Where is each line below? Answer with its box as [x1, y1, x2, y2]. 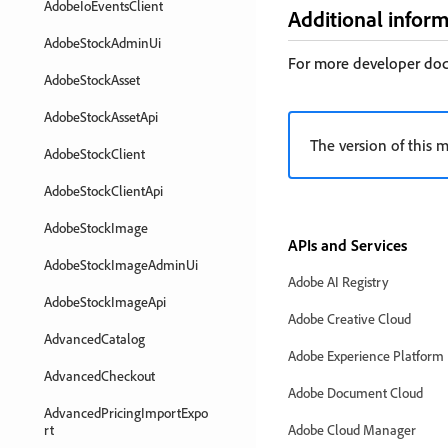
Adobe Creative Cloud [288, 310, 411, 327]
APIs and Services [288, 235, 407, 255]
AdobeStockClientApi [44, 182, 163, 199]
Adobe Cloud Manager [288, 421, 416, 438]
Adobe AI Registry [288, 273, 389, 290]
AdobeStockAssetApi [44, 108, 158, 125]
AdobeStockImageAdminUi [44, 256, 198, 273]
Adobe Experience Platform [288, 347, 444, 364]
